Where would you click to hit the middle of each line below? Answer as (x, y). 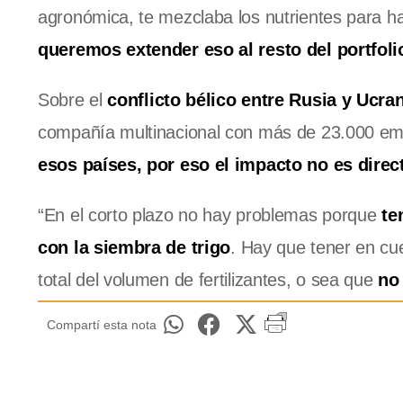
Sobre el (73, 100)
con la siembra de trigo (134, 248)
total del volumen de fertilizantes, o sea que (206, 280)
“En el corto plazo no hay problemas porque (210, 215)
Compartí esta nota (102, 325)
